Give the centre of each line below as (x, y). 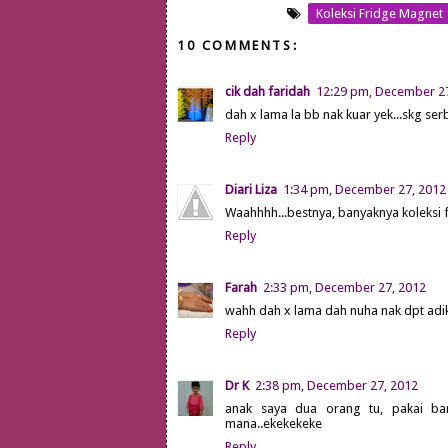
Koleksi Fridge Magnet (379, 13)
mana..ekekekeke (273, 423)
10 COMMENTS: (238, 45)
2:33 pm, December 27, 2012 (344, 287)
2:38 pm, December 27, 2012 (336, 385)
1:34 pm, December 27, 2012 (364, 189)
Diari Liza (251, 189)
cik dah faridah (267, 91)
